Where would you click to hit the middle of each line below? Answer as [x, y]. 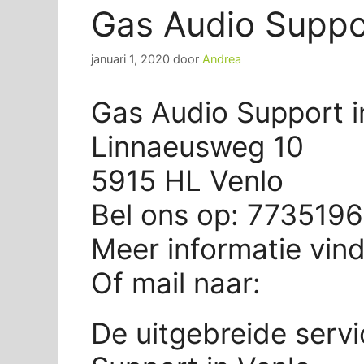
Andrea [222, 58]
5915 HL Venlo [187, 180]
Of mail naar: [180, 282]
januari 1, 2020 [130, 58]
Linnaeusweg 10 [197, 146]
